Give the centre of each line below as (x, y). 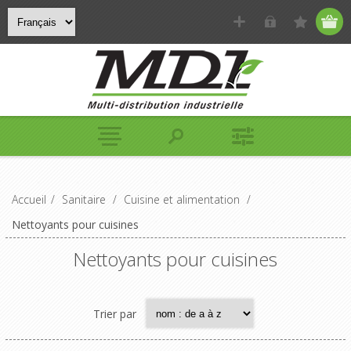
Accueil (29, 199)
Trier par (115, 313)
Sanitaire (83, 199)
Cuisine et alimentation (181, 199)
